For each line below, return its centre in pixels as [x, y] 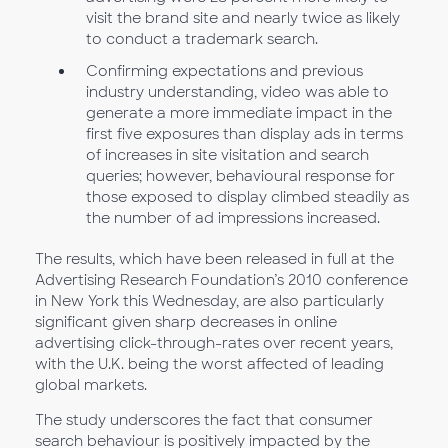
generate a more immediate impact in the [238, 112]
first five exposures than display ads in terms [244, 133]
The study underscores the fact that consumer [204, 419]
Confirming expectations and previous [224, 70]
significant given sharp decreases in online [186, 321]
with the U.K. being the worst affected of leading [209, 363]
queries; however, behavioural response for [240, 175]
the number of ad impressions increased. [232, 217]
